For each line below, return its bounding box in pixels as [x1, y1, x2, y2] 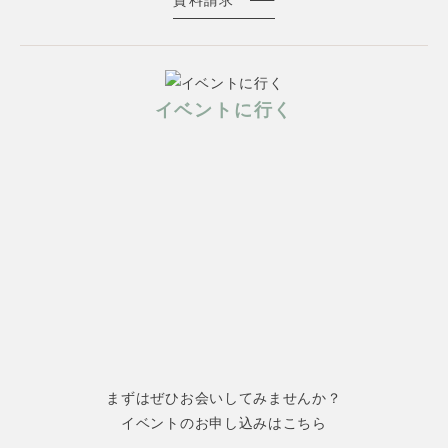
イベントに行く [154, 99, 294, 120]
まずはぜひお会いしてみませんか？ [106, 389, 342, 406]
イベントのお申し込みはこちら [121, 414, 327, 431]
